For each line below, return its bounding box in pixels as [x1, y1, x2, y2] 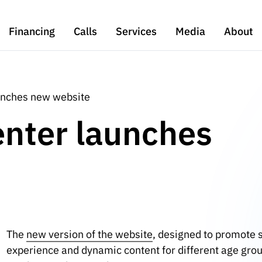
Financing [9, 24, 55, 38]
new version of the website [26, 227, 153, 242]
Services [116, 24, 157, 38]
